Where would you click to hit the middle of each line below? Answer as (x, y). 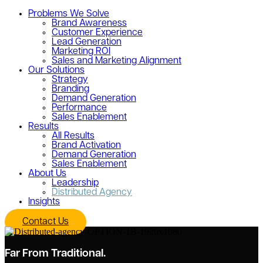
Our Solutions (56, 70)
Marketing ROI (81, 52)
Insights (44, 202)
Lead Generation (87, 42)
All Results (73, 136)
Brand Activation (86, 146)
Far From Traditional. (55, 254)
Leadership (75, 183)
